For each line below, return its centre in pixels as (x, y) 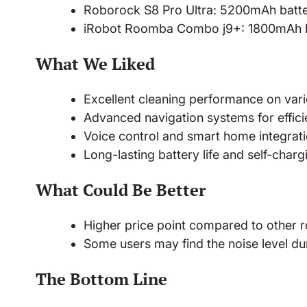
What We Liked (95, 63)
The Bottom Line (101, 279)
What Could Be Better (121, 189)
